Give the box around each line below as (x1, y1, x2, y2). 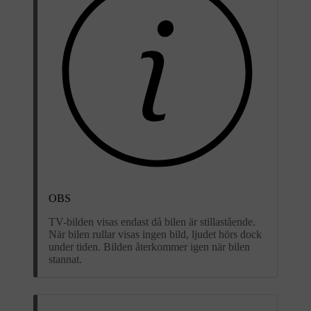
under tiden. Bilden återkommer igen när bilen (49, 240, 250, 253)
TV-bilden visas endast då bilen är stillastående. (49, 215, 255, 228)
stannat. (49, 253, 82, 265)
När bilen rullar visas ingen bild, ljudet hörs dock (49, 228, 262, 240)
